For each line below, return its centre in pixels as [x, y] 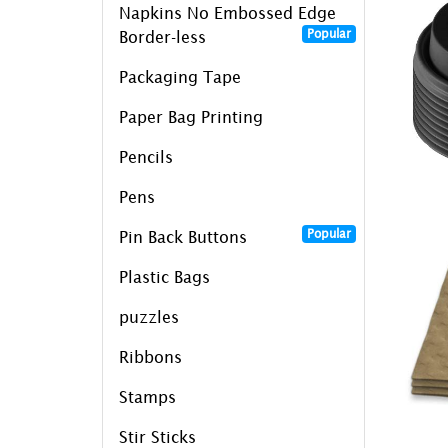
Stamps [147, 396]
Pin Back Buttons [183, 236]
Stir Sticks [157, 436]
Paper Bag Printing [191, 116]
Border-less [162, 36]
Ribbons [150, 356]
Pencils [146, 156]
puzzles [149, 316]
